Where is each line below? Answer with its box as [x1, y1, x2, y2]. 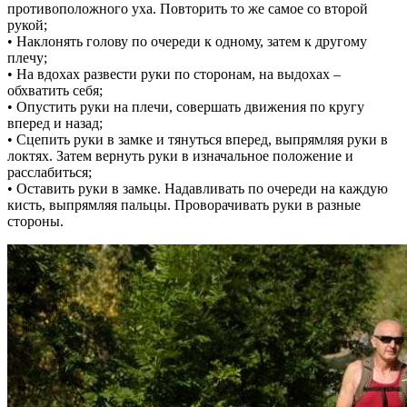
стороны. [7, 213, 64, 229]
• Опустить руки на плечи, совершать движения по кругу [7, 98, 364, 114]
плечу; [7, 49, 47, 65]
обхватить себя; [7, 82, 103, 98]
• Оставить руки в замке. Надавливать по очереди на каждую [7, 180, 388, 196]
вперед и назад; [7, 114, 103, 131]
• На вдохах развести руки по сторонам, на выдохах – [7, 65, 341, 82]
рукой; [7, 16, 47, 33]
